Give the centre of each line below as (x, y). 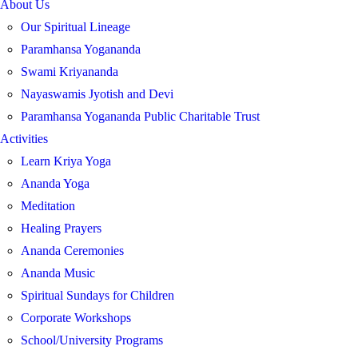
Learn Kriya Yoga (66, 161)
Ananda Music (58, 273)
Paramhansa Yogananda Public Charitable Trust (141, 117)
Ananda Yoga (56, 184)
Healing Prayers (62, 229)
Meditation (48, 206)
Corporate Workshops (76, 318)
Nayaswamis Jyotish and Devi (97, 94)
